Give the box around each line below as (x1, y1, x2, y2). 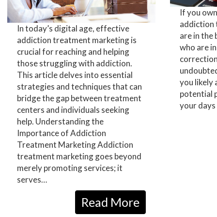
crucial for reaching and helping (17, 46, 129, 57)
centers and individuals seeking (17, 104, 129, 115)
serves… (17, 174, 47, 185)
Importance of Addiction (17, 127, 106, 138)
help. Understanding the (17, 116, 104, 126)
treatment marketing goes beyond (17, 151, 141, 161)
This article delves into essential (17, 69, 133, 80)
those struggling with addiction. (17, 58, 132, 68)
